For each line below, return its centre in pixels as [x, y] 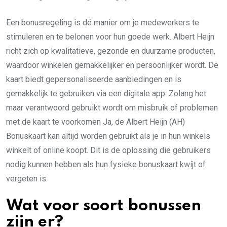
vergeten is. [27, 179]
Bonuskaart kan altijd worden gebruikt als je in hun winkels [108, 136]
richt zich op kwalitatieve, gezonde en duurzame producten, [111, 51]
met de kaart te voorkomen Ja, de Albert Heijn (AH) [96, 122]
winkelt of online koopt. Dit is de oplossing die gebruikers [108, 150]
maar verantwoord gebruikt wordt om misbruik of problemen [112, 108]
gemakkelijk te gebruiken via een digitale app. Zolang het [106, 93]
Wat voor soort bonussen [104, 206]
